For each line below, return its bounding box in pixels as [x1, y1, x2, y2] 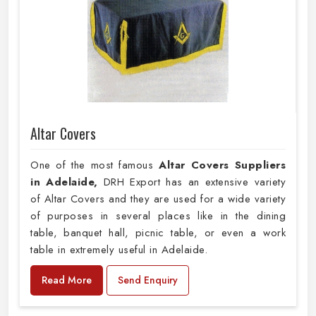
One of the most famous [30, 157, 159, 173]
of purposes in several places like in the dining [30, 207, 286, 224]
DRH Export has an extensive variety [103, 174, 286, 190]
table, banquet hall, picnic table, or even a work [30, 224, 286, 241]
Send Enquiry [118, 272, 178, 287]
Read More [42, 272, 92, 287]
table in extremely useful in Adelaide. [30, 241, 207, 257]
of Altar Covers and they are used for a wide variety [30, 190, 286, 207]
